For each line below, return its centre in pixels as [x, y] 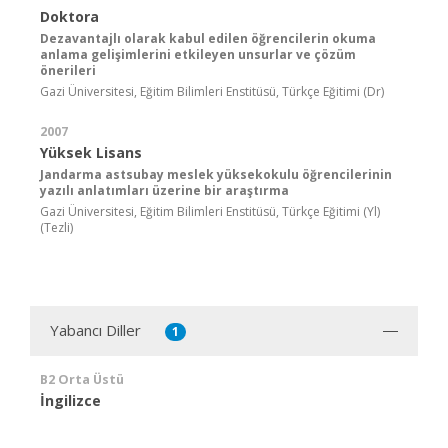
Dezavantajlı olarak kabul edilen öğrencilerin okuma [208, 38]
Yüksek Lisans [91, 152]
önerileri [68, 70]
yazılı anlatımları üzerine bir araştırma [164, 190]
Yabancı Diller [95, 329]
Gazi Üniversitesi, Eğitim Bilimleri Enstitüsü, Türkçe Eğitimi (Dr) [212, 91]
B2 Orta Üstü [82, 379]
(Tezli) [56, 227]
